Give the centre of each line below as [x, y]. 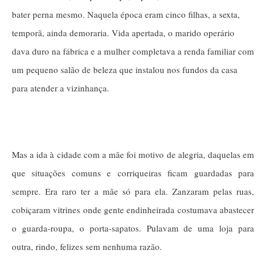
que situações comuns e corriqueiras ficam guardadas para [133, 172]
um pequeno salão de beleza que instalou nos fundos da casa [125, 69]
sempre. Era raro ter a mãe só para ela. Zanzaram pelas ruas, [133, 191]
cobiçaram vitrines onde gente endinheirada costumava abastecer [133, 209]
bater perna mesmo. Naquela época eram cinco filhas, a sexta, [126, 14]
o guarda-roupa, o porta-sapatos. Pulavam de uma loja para [133, 228]
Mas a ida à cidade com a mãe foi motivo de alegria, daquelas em [133, 154]
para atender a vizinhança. [61, 88]
